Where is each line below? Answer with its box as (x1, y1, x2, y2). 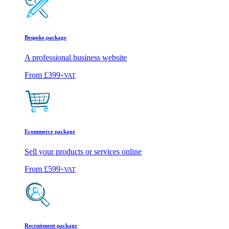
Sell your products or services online (25, 147, 142, 156)
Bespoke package (25, 34, 66, 40)
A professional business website (25, 53, 127, 62)
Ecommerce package (25, 128, 75, 134)
